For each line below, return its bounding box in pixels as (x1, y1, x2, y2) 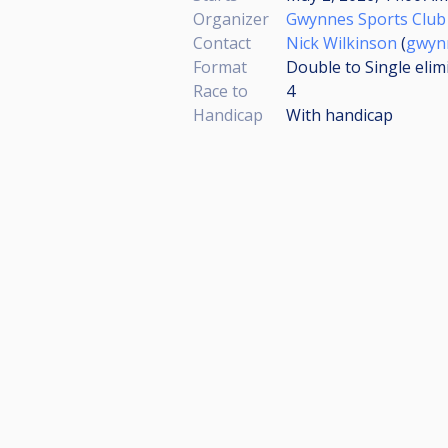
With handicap (286, 104, 393, 126)
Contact (193, 32, 251, 54)
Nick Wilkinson (286, 32, 397, 54)
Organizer (193, 8, 269, 30)
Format (193, 56, 247, 78)
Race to (193, 80, 248, 102)
